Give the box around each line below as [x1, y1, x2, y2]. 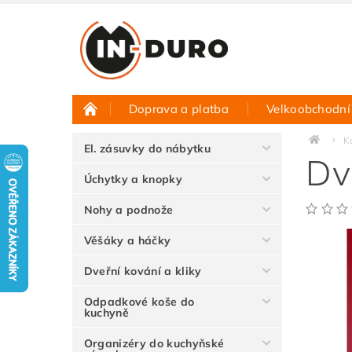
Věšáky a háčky [83, 233, 171, 247]
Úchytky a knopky [83, 172, 182, 186]
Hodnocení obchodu [223, 133, 339, 148]
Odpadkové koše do [83, 295, 195, 309]
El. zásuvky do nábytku [83, 141, 211, 156]
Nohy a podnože [83, 203, 174, 217]
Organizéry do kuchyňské [83, 336, 225, 350]
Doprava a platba [128, 101, 229, 116]
